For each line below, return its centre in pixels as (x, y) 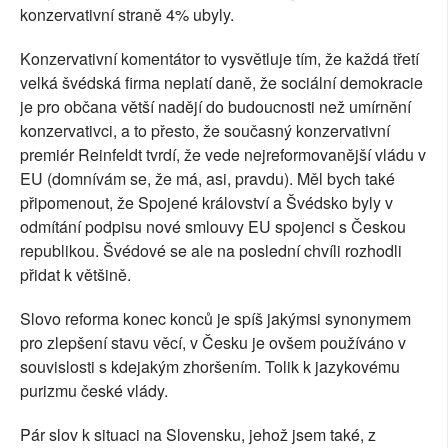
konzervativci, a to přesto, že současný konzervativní (205, 131)
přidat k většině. (75, 275)
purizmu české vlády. (94, 391)
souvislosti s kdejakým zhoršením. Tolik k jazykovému (210, 367)
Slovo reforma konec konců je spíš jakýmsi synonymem (215, 319)
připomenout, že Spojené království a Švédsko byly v (206, 203)
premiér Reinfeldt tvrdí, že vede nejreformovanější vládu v (223, 155)
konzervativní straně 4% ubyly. (127, 15)
